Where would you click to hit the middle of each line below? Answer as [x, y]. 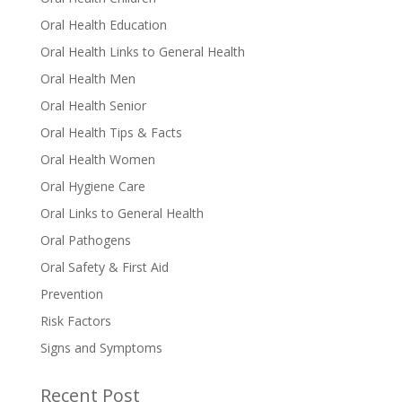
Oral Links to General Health [122, 213]
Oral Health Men [87, 78]
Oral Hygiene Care [92, 186]
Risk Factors [75, 320]
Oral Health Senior [93, 105]
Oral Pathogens [85, 240]
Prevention [71, 293]
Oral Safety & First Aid [104, 267]
